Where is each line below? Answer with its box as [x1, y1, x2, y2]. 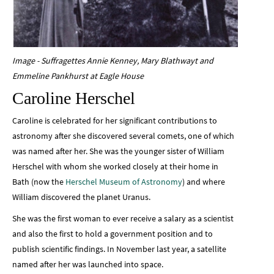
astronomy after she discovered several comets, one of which [12, 130, 234, 142]
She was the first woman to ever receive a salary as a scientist [12, 213, 234, 224]
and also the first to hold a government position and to [12, 228, 213, 240]
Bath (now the [12, 176, 65, 188]
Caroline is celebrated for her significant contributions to [12, 115, 217, 127]
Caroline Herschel [12, 89, 135, 108]
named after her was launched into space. [12, 259, 163, 270]
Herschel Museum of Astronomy [65, 176, 182, 188]
